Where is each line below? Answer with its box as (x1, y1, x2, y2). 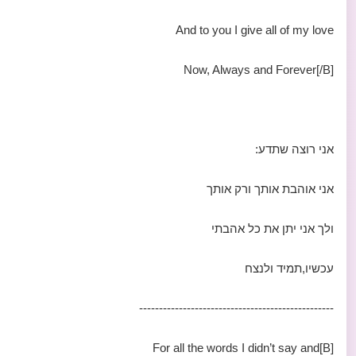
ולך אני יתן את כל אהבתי (211, 222, 334, 235)
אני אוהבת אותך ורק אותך (207, 182, 334, 195)
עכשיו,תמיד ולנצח (245, 261, 334, 275)
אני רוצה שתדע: (255, 142, 334, 156)
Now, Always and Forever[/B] (184, 63, 334, 76)
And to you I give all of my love (176, 23, 334, 37)
